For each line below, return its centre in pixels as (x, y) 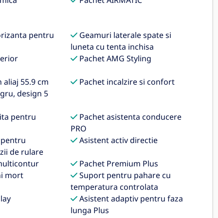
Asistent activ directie (118, 140)
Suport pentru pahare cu (124, 175)
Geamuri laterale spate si (125, 35)
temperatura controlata (115, 187)
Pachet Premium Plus (118, 163)
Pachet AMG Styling (115, 58)
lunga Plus (90, 210)
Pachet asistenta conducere (130, 117)
